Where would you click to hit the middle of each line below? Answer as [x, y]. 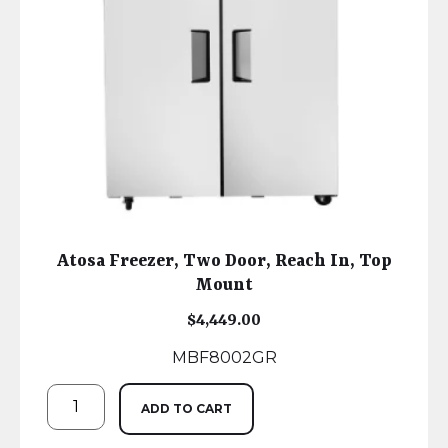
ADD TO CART [187, 409]
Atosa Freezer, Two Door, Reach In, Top [224, 261]
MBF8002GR [224, 358]
